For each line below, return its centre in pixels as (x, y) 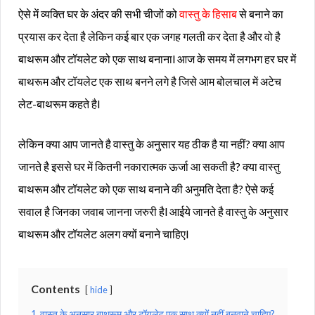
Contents (56, 288)
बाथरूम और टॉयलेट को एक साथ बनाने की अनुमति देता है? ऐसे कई (146, 188)
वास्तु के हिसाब (208, 13)
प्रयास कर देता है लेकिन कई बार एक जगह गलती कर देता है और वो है (149, 36)
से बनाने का (260, 13)
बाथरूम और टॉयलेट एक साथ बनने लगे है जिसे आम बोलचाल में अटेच (150, 81)
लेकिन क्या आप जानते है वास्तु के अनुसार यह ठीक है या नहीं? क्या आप (152, 143)
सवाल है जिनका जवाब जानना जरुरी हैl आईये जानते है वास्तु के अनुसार (153, 211)
